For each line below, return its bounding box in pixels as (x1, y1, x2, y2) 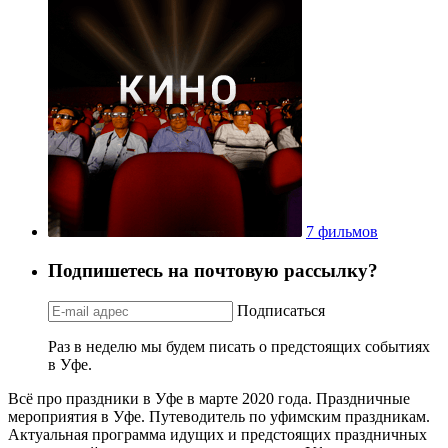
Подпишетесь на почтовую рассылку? (48, 259, 378, 281)
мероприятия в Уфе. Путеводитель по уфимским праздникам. (8, 407, 430, 425)
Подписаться (237, 301, 325, 319)
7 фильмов (306, 223, 378, 241)
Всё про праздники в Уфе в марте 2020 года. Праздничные (8, 389, 410, 407)
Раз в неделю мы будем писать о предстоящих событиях (48, 337, 430, 355)
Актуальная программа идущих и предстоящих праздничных (8, 425, 427, 443)
